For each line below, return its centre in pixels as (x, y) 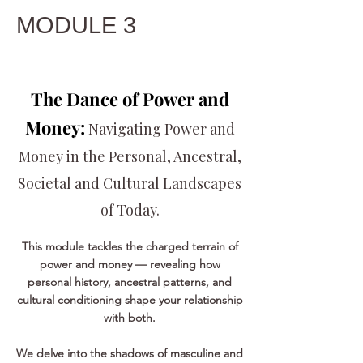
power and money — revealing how (130, 264)
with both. (130, 318)
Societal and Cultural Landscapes (130, 183)
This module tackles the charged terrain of (130, 246)
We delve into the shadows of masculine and (130, 353)
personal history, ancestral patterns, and (130, 282)
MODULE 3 (76, 25)
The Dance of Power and (130, 99)
